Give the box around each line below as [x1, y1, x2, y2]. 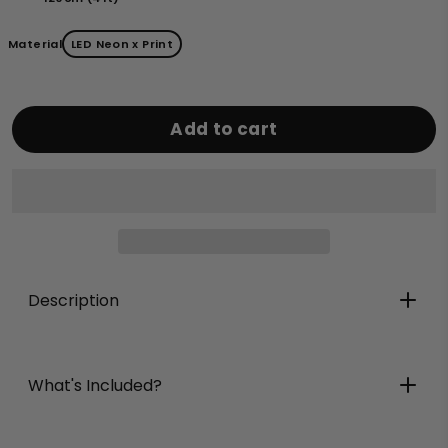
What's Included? [28, 374, 162, 397]
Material [8, 36, 63, 52]
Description [28, 289, 119, 312]
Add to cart [170, 117, 278, 141]
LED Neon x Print [71, 36, 174, 52]
